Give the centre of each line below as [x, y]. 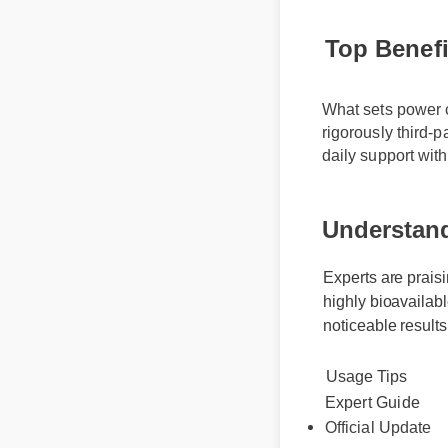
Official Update [375, 418]
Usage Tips [363, 367]
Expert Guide [370, 393]
